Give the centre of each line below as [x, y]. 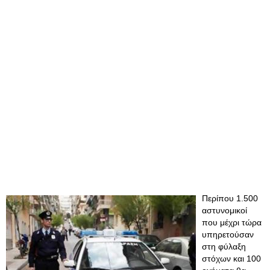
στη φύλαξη [224, 246]
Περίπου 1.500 [230, 198]
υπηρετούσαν [228, 234]
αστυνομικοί [224, 210]
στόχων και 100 [231, 259]
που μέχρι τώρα [232, 222]
